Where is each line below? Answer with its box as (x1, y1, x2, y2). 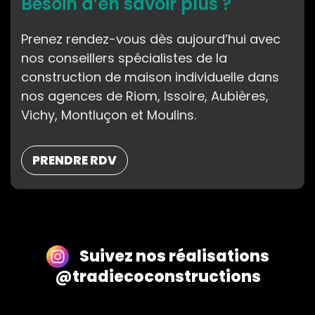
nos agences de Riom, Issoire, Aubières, (21, 86, 269, 105)
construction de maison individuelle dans (21, 67, 279, 86)
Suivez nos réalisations (79, 245, 269, 267)
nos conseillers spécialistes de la (21, 49, 227, 67)
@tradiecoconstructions (54, 265, 261, 288)
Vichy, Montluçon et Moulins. (21, 105, 196, 124)
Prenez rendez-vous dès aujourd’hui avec (21, 30, 281, 48)
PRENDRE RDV (32, 151, 117, 169)
